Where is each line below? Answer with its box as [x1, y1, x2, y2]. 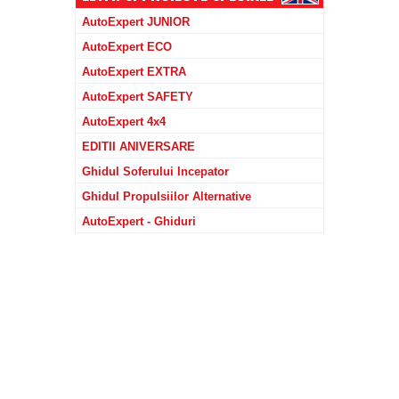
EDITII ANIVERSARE [82, 140, 195, 154]
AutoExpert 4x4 [82, 115, 166, 129]
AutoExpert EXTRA [82, 65, 186, 79]
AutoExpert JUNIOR [82, 15, 190, 29]
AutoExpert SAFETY [82, 90, 193, 104]
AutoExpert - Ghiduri [82, 215, 196, 229]
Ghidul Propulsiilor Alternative [82, 190, 251, 204]
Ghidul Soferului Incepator [82, 165, 229, 179]
